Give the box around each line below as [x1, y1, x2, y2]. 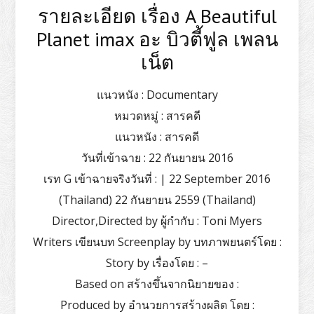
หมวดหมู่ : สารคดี [114, 107, 200, 123]
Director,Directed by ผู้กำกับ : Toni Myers [52, 212, 262, 228]
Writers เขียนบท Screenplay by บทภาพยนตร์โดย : [32, 233, 282, 250]
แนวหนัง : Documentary [96, 86, 218, 102]
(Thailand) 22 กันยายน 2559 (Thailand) [58, 191, 256, 207]
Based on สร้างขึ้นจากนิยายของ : [75, 275, 239, 292]
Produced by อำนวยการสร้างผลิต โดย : [60, 296, 254, 313]
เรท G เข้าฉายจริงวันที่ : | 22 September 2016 [43, 170, 271, 186]
